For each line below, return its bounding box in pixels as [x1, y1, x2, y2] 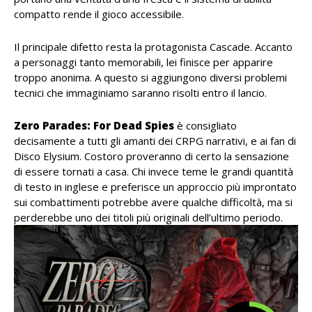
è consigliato [174, 118, 237, 133]
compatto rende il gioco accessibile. [14, 7, 184, 22]
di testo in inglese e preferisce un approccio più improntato [14, 180, 297, 194]
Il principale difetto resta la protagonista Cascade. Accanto [14, 40, 292, 54]
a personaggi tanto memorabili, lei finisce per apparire [14, 55, 273, 70]
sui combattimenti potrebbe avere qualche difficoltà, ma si [14, 195, 292, 210]
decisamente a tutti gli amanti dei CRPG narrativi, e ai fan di [14, 134, 296, 148]
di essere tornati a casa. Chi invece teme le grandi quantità [14, 164, 293, 179]
